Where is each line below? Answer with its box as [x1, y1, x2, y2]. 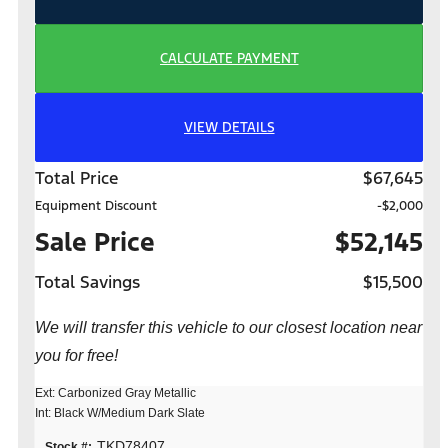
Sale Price [35, 226, 155, 259]
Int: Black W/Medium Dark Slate [35, 406, 205, 421]
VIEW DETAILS [183, 118, 275, 136]
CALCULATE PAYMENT [159, 49, 299, 67]
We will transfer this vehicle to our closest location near [35, 319, 422, 337]
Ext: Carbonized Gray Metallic [35, 386, 196, 401]
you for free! [35, 347, 118, 365]
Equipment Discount [35, 198, 157, 215]
